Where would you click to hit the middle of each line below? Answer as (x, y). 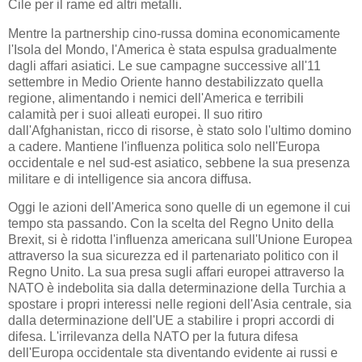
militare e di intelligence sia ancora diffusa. (130, 179)
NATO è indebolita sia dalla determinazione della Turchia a (177, 288)
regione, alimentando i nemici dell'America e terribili (156, 98)
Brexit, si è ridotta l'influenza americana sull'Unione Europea (180, 240)
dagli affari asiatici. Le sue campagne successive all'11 (164, 65)
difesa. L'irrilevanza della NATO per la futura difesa (153, 337)
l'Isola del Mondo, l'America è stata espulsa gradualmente (173, 49)
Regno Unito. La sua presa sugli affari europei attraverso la (176, 272)
